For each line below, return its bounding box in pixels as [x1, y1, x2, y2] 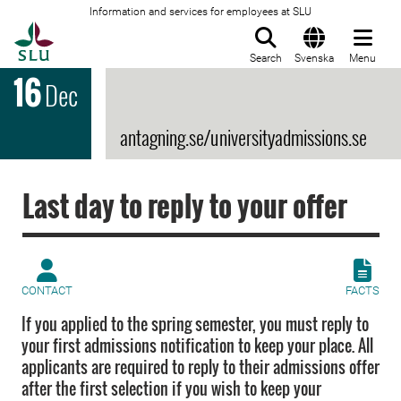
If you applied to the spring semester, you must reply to [21, 312, 369, 336]
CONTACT [21, 284, 73, 297]
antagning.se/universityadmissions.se [120, 123, 367, 151]
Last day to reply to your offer [22, 184, 347, 226]
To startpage [53, 22, 144, 40]
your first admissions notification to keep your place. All [21, 334, 373, 357]
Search [250, 52, 282, 64]
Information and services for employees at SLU [90, 5, 311, 18]
